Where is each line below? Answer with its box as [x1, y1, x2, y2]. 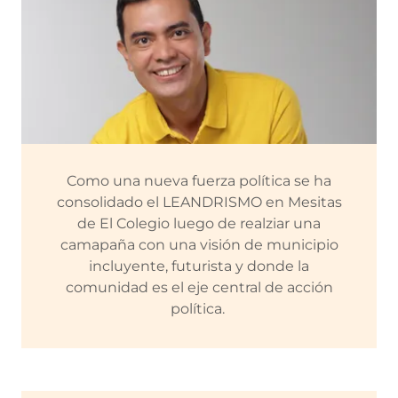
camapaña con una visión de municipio [60, 236, 338, 253]
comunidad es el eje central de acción [65, 279, 333, 296]
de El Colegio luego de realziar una [77, 215, 321, 232]
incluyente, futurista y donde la [89, 258, 309, 275]
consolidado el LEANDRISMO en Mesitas [56, 194, 342, 211]
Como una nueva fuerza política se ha [67, 172, 331, 189]
